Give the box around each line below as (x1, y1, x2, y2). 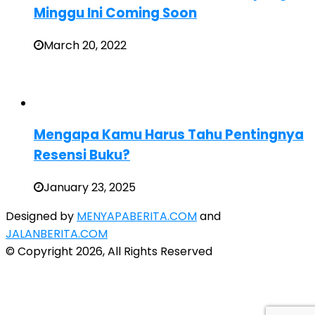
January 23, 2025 (44, 179, 136, 195)
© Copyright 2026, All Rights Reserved (6, 243, 212, 259)
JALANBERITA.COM (6, 225, 108, 242)
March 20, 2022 (44, 37, 127, 53)
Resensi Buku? (34, 146, 130, 165)
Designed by (6, 207, 77, 224)
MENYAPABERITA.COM (77, 207, 197, 224)
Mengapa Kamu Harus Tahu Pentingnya (34, 125, 304, 145)
